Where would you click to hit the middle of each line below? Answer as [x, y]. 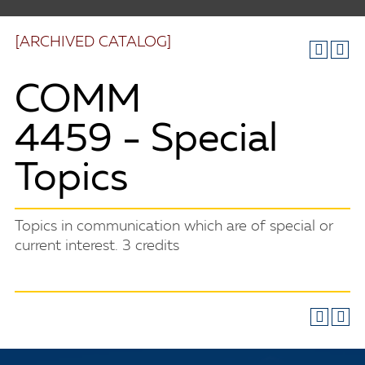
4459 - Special [146, 141]
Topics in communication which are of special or [174, 226]
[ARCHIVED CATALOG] [93, 42]
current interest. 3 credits [97, 246]
